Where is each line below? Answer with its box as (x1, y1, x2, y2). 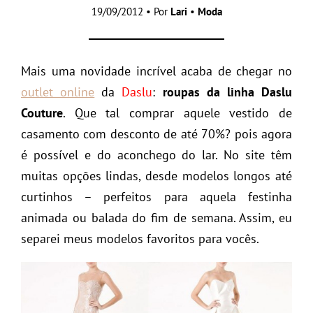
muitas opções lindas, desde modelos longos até (21, 167, 292, 184)
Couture (21, 104, 63, 121)
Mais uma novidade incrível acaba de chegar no (21, 62, 292, 79)
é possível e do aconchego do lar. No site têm (21, 146, 292, 163)
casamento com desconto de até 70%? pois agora (21, 125, 292, 142)
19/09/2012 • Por (91, 4, 170, 18)
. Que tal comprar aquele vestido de (63, 104, 292, 121)
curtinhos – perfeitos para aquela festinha (21, 188, 292, 205)
